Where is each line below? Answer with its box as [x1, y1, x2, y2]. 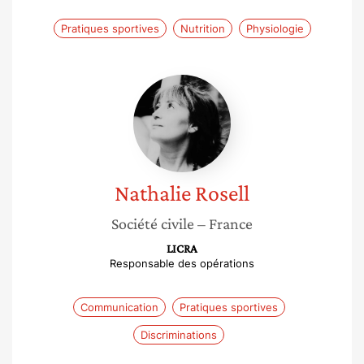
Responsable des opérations [110, 257, 254, 270]
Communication [80, 301, 158, 314]
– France [197, 214, 253, 232]
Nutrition [180, 22, 225, 35]
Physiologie [245, 22, 304, 35]
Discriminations [141, 328, 217, 341]
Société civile [111, 214, 194, 232]
